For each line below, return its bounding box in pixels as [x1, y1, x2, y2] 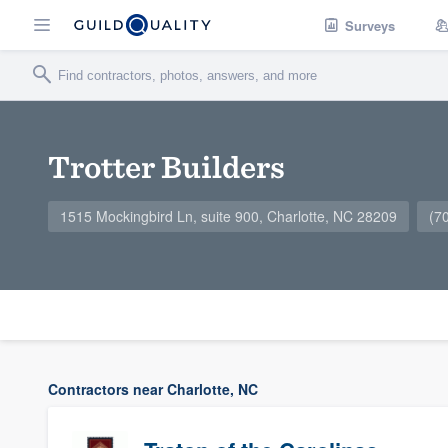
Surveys [345, 15, 395, 35]
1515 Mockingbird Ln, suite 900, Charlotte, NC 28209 [60, 206, 397, 226]
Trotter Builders [48, 147, 285, 186]
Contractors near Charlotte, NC [48, 379, 258, 399]
